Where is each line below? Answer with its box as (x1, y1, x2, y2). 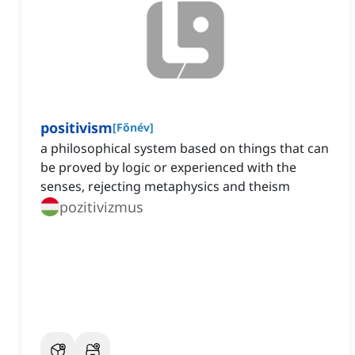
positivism (40, 118, 113, 138)
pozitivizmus (59, 197, 143, 217)
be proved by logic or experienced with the (40, 158, 296, 177)
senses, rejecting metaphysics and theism (40, 177, 290, 196)
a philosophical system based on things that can (40, 139, 329, 158)
